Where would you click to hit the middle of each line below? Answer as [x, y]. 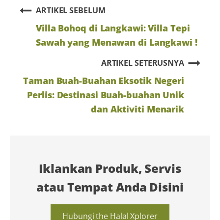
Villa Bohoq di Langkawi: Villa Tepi [113, 27]
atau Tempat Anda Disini [110, 187]
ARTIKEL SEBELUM [71, 10]
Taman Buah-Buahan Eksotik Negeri [104, 80]
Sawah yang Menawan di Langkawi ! [117, 42]
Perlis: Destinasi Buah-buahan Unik [106, 94]
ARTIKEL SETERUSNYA [142, 63]
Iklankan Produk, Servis [110, 168]
